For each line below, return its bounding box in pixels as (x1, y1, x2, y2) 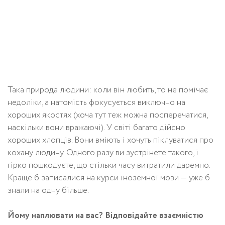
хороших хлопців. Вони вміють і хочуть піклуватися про (8, 134, 213, 147)
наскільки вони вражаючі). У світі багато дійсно (8, 122, 185, 135)
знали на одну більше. (8, 184, 89, 197)
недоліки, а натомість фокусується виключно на (8, 96, 185, 109)
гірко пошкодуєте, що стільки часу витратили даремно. (8, 159, 210, 172)
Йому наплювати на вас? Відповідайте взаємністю (8, 209, 203, 222)
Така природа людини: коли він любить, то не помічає (8, 84, 208, 97)
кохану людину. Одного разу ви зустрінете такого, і (8, 147, 198, 160)
